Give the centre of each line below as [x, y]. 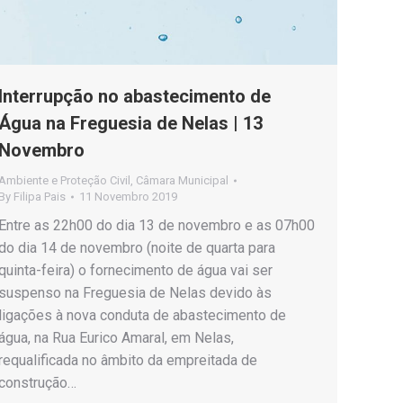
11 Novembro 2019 [128, 197]
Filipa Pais [40, 197]
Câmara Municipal [182, 180]
